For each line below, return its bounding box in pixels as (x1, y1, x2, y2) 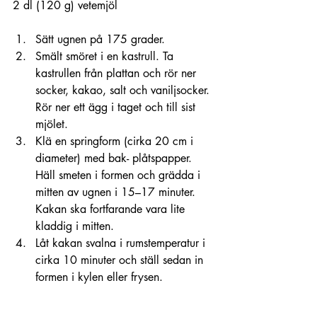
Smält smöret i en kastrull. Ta (35, 49, 177, 64)
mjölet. (35, 117, 68, 132)
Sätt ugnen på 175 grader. (35, 32, 168, 47)
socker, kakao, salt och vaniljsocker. (35, 83, 213, 98)
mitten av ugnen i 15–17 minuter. (35, 185, 199, 200)
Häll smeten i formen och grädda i (35, 168, 204, 183)
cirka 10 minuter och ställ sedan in (35, 253, 207, 267)
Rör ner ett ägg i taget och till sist (35, 100, 199, 115)
